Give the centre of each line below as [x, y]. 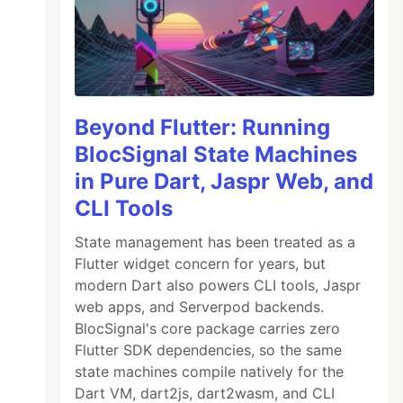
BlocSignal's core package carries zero [208, 329]
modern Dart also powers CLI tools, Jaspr [218, 286]
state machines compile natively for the [210, 372]
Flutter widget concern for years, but [201, 264]
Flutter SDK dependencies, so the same [209, 350]
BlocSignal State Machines [216, 155]
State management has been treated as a [215, 242]
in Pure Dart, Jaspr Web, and [224, 182]
